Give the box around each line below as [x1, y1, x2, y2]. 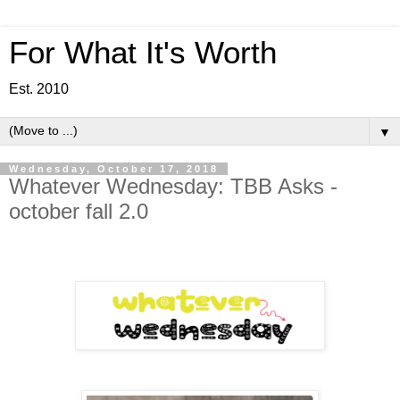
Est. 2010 [9, 81, 69, 96]
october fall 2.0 [9, 199, 148, 223]
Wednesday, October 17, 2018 [9, 163, 219, 174]
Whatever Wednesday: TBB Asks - [9, 174, 337, 198]
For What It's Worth [9, 36, 277, 70]
